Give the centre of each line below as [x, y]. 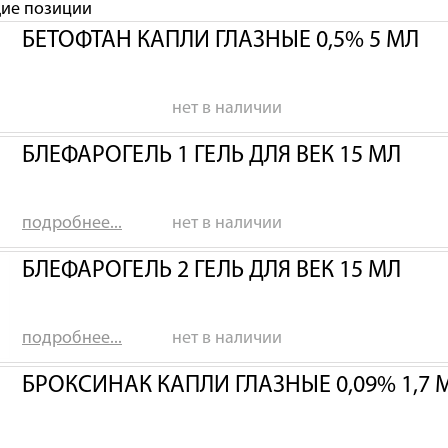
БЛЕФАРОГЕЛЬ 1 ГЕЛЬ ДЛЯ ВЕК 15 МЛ [211, 156]
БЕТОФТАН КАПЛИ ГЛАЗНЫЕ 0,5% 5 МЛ [220, 41]
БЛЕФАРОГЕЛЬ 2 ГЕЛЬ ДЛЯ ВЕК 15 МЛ [211, 271]
